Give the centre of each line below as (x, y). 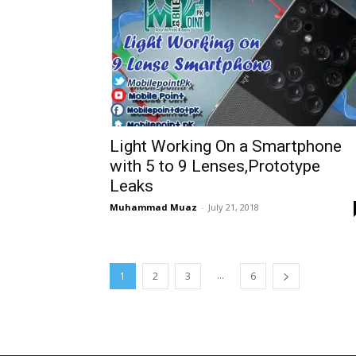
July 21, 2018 (234, 207)
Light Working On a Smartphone (226, 146)
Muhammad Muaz (153, 207)
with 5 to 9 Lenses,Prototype (215, 166)
